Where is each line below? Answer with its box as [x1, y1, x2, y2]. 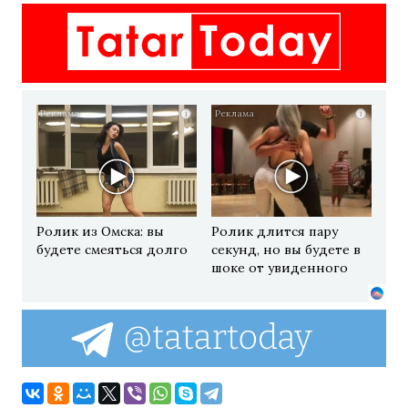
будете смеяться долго [36, 241, 188, 259]
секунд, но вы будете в [211, 241, 361, 259]
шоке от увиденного [211, 260, 348, 277]
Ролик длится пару [211, 223, 338, 240]
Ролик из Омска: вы [36, 223, 164, 240]
